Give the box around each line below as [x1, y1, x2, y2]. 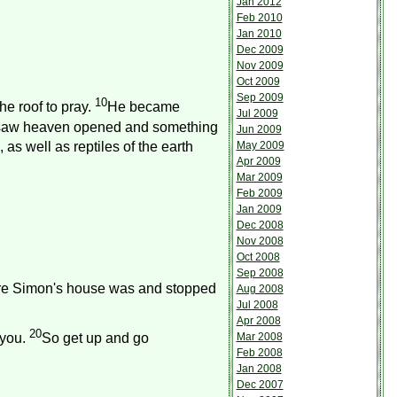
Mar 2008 [236, 331, 283, 343]
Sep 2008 [236, 267, 284, 279]
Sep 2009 [236, 91, 284, 104]
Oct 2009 [236, 75, 280, 88]
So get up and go [41, 331, 149, 346]
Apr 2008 [236, 315, 281, 327]
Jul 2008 [236, 299, 278, 311]
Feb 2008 [236, 346, 283, 359]
